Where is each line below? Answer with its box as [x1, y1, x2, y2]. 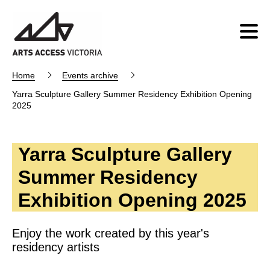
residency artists [12, 240, 99, 254]
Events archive [62, 71, 118, 80]
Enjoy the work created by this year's [12, 227, 209, 240]
